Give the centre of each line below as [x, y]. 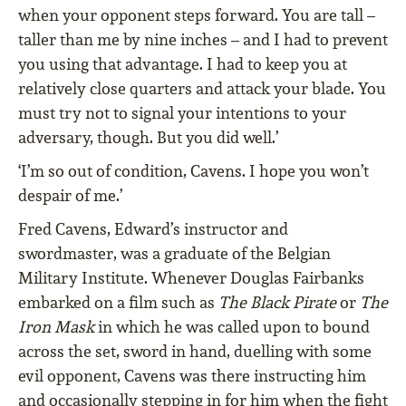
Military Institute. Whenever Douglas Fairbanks [191, 278]
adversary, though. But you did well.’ [148, 138]
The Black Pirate [277, 303]
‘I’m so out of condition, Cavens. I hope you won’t [193, 171]
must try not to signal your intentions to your [182, 113]
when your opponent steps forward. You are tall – [197, 15]
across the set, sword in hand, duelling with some [195, 352]
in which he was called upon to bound [232, 327]
